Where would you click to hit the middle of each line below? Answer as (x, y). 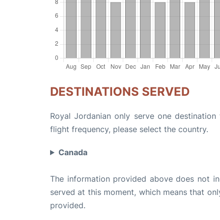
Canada (73, 152)
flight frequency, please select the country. (129, 129)
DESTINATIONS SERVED (120, 92)
